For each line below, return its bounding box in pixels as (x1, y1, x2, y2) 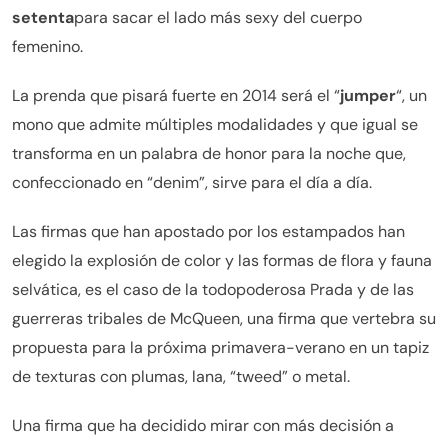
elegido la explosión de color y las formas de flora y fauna (12, 249, 432, 271)
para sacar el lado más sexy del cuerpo (74, 6, 362, 28)
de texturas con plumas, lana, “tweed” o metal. (12, 365, 350, 387)
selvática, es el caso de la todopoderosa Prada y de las (12, 278, 414, 300)
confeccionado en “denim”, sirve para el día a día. (12, 171, 372, 193)
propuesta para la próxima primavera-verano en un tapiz (12, 336, 429, 358)
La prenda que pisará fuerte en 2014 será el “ (12, 84, 340, 106)
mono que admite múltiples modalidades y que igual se (12, 113, 418, 135)
